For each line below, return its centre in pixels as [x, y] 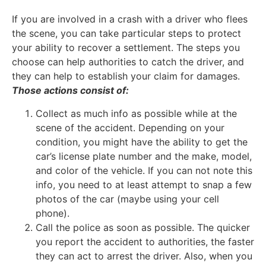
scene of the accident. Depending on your [130, 127]
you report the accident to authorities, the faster [145, 241]
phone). [53, 213]
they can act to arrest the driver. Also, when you [144, 256]
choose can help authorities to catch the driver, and [128, 62]
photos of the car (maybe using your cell [127, 199]
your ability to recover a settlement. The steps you [126, 48]
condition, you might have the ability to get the [142, 142]
